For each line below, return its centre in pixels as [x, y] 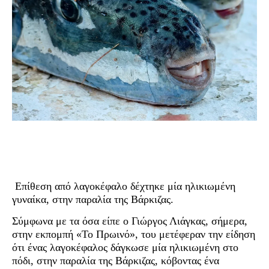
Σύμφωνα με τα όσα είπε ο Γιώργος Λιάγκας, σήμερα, [130, 221]
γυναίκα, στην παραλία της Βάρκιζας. [93, 199]
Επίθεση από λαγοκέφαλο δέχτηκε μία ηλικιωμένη [124, 186]
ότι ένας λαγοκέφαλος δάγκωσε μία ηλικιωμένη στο [125, 247]
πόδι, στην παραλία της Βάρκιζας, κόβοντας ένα [116, 260]
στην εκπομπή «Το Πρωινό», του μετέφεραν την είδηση [134, 234]
